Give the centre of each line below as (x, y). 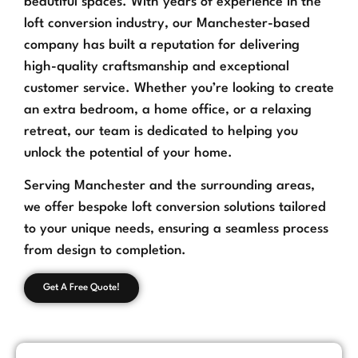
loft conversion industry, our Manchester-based (167, 23)
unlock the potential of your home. (128, 153)
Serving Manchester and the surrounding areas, (169, 186)
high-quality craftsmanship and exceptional (157, 66)
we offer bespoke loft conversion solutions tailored (175, 208)
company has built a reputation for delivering (162, 45)
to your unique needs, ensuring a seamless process (176, 229)
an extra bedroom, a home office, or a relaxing (168, 109)
